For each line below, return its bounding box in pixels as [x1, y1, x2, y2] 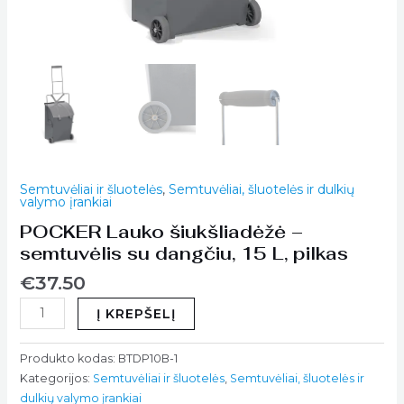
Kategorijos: [19, 371, 93, 385]
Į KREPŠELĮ [96, 305, 177, 322]
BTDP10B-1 [117, 351, 178, 365]
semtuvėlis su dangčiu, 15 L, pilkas [19, 242, 348, 266]
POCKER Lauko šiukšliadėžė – [19, 220, 303, 244]
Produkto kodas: [19, 351, 118, 365]
